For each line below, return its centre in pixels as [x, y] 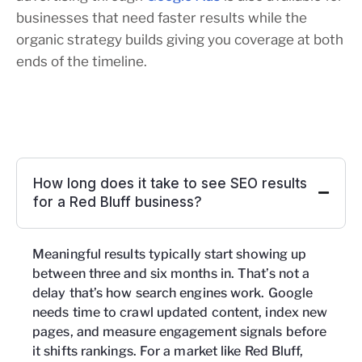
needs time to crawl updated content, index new [180, 312]
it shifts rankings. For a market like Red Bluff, [168, 351]
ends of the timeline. [82, 61]
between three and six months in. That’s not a [171, 273]
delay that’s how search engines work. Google [173, 293]
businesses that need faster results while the [162, 17]
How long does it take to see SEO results [170, 183]
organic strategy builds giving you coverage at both [180, 39]
